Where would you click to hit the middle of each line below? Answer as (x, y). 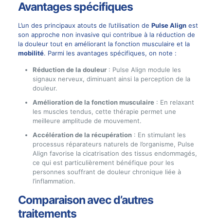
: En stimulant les (159, 135)
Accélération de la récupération (82, 135)
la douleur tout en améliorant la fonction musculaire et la (104, 44)
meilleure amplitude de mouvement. (87, 121)
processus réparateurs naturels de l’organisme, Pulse (113, 144)
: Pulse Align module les (144, 70)
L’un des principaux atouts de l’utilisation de (84, 26)
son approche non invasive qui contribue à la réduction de (106, 35)
